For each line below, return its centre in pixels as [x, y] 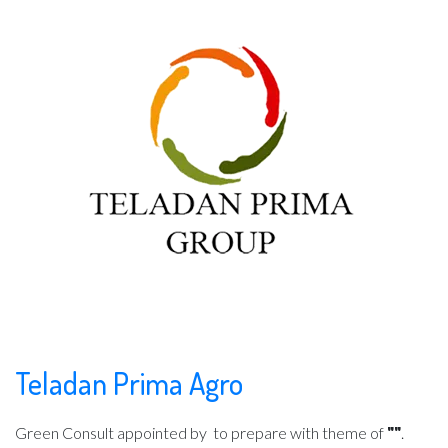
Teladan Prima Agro [129, 383]
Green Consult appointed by [112, 433]
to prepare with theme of [298, 433]
